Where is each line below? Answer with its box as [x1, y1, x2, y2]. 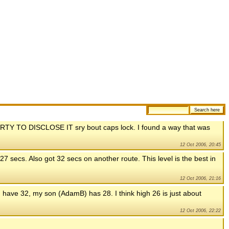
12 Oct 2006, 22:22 [180, 208, 221, 213]
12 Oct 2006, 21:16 [180, 175, 221, 181]
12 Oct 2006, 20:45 [180, 142, 221, 147]
